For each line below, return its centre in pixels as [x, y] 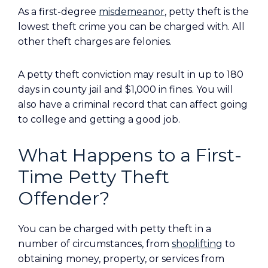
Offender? [64, 198]
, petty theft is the [207, 12]
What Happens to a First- [130, 155]
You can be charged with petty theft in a [115, 229]
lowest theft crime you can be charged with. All [131, 27]
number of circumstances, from [95, 244]
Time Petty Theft [94, 177]
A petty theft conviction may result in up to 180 [131, 74]
